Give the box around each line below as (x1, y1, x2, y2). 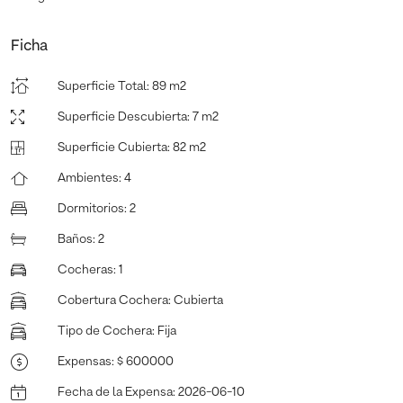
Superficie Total (58, 79, 147, 93)
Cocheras (58, 263, 113, 276)
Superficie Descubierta (58, 110, 187, 123)
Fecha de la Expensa (58, 385, 173, 399)
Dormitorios (58, 201, 124, 215)
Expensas (58, 354, 112, 368)
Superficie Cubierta (58, 140, 167, 154)
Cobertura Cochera (58, 293, 168, 307)
